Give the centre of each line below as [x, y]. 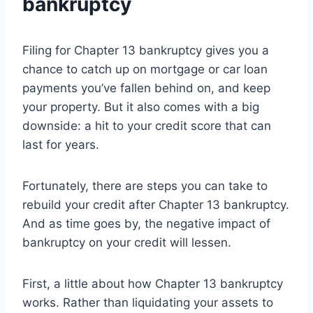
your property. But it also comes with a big [141, 107]
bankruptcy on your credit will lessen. [127, 243]
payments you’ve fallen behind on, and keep [146, 88]
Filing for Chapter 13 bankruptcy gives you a [146, 51]
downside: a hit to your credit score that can [147, 126]
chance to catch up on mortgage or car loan [145, 70]
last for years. [61, 145]
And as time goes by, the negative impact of [146, 224]
